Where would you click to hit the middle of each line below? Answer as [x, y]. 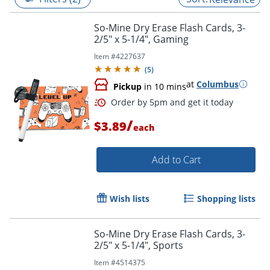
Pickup [127, 86]
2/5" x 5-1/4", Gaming [141, 39]
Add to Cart [176, 159]
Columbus [218, 84]
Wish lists [130, 198]
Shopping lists [226, 198]
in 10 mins [164, 86]
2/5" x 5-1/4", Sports [139, 245]
